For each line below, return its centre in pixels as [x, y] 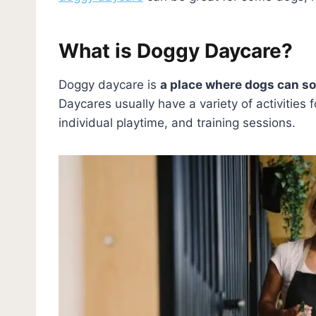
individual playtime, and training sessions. [177, 122]
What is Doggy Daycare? [176, 50]
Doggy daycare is [109, 84]
